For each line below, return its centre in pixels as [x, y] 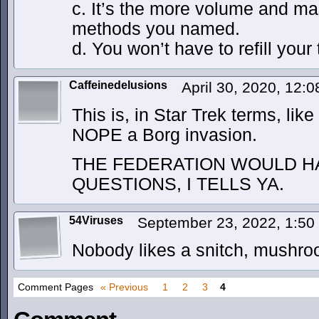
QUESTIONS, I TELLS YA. [178, 184]
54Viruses [96, 220]
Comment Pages [56, 287]
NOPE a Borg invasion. [164, 135]
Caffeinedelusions [118, 85]
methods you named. [156, 29]
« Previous [124, 287]
